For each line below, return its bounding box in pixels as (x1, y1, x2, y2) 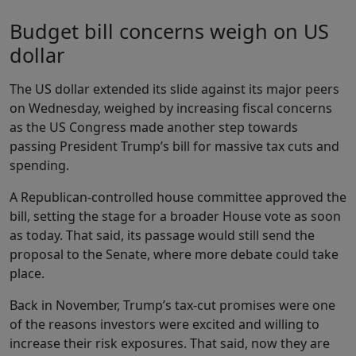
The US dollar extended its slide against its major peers (10, 79, 339, 98)
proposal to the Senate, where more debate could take (10, 245, 339, 263)
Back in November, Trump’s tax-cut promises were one (10, 296, 335, 314)
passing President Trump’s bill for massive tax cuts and (10, 137, 339, 155)
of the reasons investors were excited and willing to (10, 315, 319, 333)
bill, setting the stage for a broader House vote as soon (10, 207, 341, 225)
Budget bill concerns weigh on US (10, 17, 329, 44)
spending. (10, 156, 69, 174)
